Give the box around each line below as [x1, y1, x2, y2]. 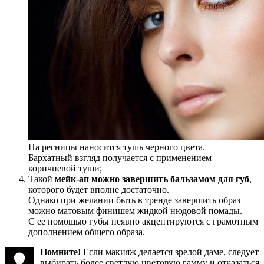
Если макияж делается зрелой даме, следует [83, 246, 259, 257]
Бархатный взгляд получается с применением [28, 152, 212, 163]
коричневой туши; [28, 163, 102, 173]
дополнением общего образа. [28, 226, 145, 237]
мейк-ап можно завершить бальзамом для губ [55, 173, 249, 184]
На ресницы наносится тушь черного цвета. [28, 141, 205, 152]
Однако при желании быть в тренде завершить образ [28, 194, 240, 205]
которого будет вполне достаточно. [28, 184, 169, 194]
